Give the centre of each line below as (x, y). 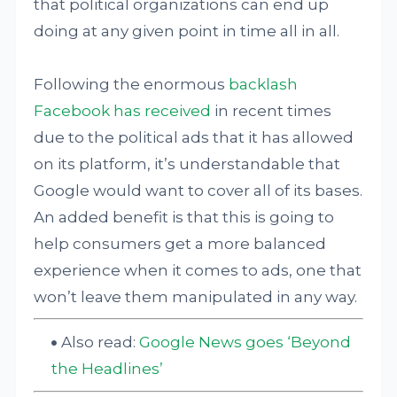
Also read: (101, 342)
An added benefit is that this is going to (184, 217)
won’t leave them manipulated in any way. (196, 297)
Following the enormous (132, 84)
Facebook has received (123, 111)
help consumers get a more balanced (180, 244)
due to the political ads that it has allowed (194, 137)
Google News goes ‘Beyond (245, 342)
